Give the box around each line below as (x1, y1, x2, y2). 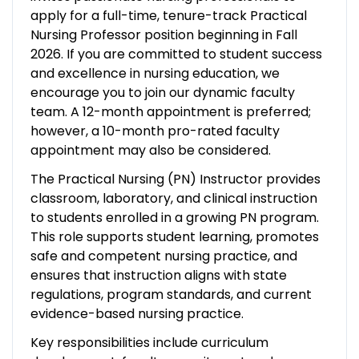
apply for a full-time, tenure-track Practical (30, 6, 307, 25)
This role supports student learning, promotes (30, 227, 319, 246)
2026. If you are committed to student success (30, 44, 322, 63)
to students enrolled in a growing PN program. (30, 208, 319, 227)
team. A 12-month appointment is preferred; (30, 102, 311, 121)
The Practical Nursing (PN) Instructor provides (30, 169, 321, 188)
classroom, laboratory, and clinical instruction (30, 188, 317, 208)
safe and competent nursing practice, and (30, 246, 297, 265)
